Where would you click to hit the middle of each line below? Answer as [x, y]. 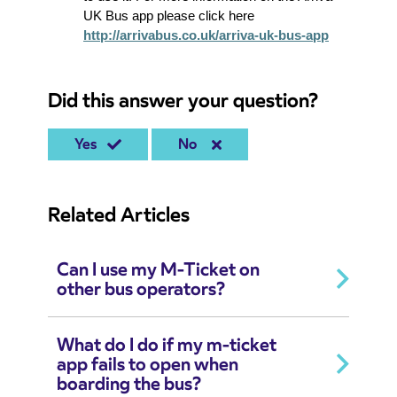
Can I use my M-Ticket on [158, 270]
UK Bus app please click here [169, 16]
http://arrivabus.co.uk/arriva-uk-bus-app [206, 36]
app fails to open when [148, 365]
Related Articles [119, 214]
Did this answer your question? [183, 101]
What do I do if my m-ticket [167, 345]
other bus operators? [141, 289]
